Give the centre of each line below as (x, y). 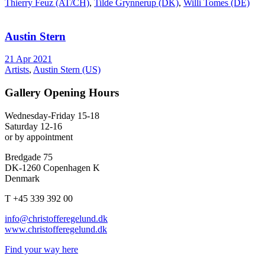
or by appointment (39, 137)
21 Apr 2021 (28, 59)
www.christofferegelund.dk (56, 229)
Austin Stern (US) (67, 70)
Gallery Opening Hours (62, 92)
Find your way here (41, 249)
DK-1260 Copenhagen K (52, 167)
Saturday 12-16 (33, 126)
